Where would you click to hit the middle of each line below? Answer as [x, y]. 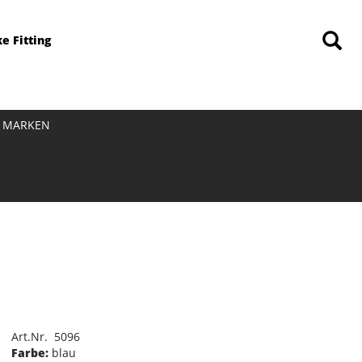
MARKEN [26, 125]
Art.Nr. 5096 [45, 337]
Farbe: [29, 353]
